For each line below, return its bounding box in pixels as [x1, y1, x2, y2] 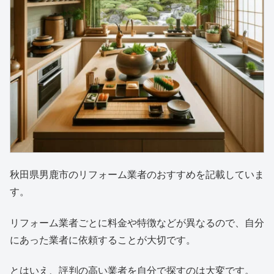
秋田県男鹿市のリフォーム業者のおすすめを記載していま [10, 169, 264, 180]
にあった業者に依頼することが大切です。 [10, 234, 196, 245]
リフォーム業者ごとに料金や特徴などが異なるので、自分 [10, 217, 264, 228]
